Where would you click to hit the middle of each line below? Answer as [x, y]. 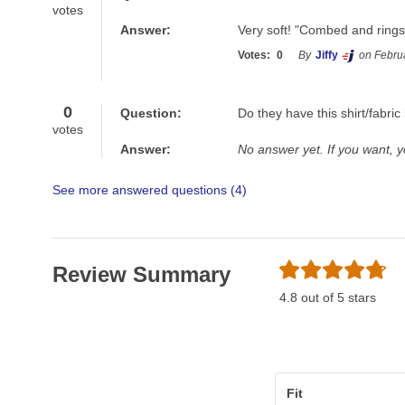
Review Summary [141, 274]
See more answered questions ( [144, 190]
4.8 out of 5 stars [327, 297]
